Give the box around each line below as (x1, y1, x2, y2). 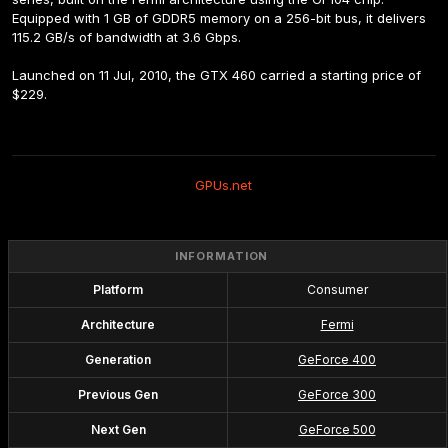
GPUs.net (195, 177, 253, 193)
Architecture (81, 317, 155, 332)
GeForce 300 (298, 387, 376, 402)
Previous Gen (78, 387, 158, 402)
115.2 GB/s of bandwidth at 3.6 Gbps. (12, 29, 241, 45)
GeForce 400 (298, 352, 376, 367)
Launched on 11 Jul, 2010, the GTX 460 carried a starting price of (12, 67, 421, 83)
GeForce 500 (298, 422, 376, 437)
